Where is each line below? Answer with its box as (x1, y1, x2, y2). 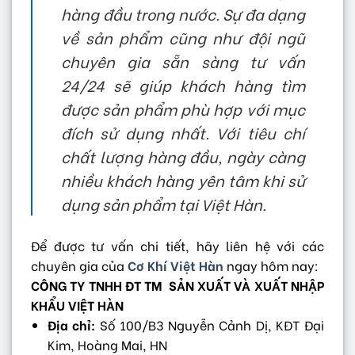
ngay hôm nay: (223, 256, 319, 275)
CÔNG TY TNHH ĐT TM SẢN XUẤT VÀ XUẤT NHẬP (31, 276, 324, 295)
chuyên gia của (31, 256, 128, 275)
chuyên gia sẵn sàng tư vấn (61, 50, 305, 73)
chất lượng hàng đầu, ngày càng (61, 145, 305, 168)
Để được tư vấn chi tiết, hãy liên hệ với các (31, 236, 324, 255)
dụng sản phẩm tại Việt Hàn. (61, 193, 266, 216)
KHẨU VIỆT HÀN (31, 296, 124, 315)
